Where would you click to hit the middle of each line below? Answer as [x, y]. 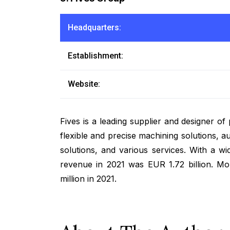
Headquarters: [94, 27]
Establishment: [95, 55]
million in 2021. [88, 178]
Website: [84, 84]
